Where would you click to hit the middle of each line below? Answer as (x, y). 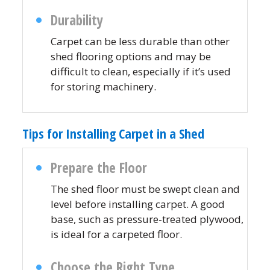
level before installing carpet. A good (138, 204)
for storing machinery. (104, 86)
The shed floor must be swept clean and (146, 189)
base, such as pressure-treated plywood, (147, 219)
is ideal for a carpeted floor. (117, 234)
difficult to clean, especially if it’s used (141, 71)
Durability (77, 20)
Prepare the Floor (99, 168)
